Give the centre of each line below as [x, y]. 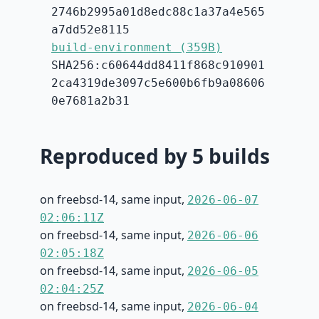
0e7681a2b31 [90, 101]
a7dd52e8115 [90, 30]
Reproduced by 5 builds [155, 156]
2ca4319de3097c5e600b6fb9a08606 [158, 83]
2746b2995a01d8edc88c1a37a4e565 [158, 12]
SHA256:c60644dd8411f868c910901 [158, 66]
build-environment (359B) [137, 48]
